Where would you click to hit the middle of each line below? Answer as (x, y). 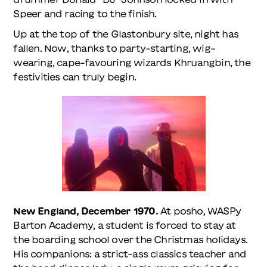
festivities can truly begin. (74, 77)
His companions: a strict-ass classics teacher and (130, 254)
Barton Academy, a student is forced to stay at (125, 225)
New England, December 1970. (86, 211)
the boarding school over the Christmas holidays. (130, 239)
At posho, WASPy (199, 211)
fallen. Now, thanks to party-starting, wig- (114, 48)
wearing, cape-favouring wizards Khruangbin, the (132, 62)
